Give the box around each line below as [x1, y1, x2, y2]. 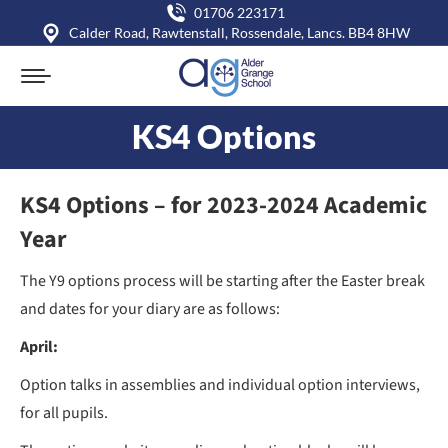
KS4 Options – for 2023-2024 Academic [20, 188, 427, 223]
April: [20, 336, 58, 358]
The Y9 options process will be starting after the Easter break [20, 270, 425, 292]
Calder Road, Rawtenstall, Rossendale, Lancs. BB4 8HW [68, 24, 410, 41]
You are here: [224, 156, 312, 178]
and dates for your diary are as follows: [20, 298, 280, 320]
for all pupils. [20, 402, 108, 424]
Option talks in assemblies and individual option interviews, [20, 374, 420, 396]
